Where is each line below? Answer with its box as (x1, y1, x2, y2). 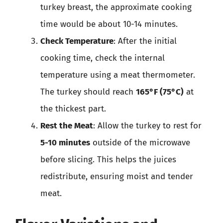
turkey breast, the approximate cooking (40, 1, 192, 12)
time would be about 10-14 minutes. (40, 18, 178, 29)
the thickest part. (40, 103, 106, 114)
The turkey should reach (40, 86, 136, 97)
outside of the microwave (90, 137, 190, 148)
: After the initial (113, 35, 177, 46)
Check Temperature (40, 35, 113, 46)
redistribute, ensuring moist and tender (40, 171, 193, 182)
